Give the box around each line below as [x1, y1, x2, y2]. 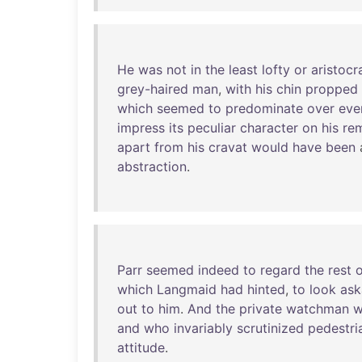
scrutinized [237, 320, 304, 336]
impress [117, 120, 165, 136]
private [239, 301, 282, 317]
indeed [198, 262, 239, 278]
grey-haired [117, 81, 188, 97]
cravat [208, 139, 247, 155]
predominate [225, 100, 303, 116]
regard [260, 262, 301, 278]
